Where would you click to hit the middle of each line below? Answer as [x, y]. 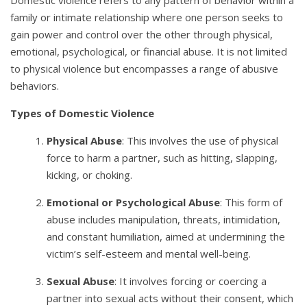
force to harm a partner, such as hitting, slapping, [162, 157]
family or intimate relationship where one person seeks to [147, 17]
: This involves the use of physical [200, 140]
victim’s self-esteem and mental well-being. [149, 253]
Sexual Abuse [81, 281]
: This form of [251, 202]
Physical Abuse [85, 140]
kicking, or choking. [90, 174]
